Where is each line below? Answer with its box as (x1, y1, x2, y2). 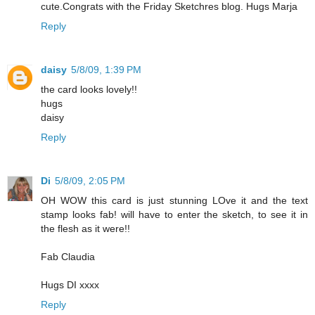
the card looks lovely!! (41, 84, 137, 96)
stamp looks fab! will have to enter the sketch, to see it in (41, 209, 308, 221)
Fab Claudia (41, 251, 95, 263)
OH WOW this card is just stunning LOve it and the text (41, 195, 308, 207)
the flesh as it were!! (41, 223, 130, 235)
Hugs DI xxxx (41, 279, 99, 291)
